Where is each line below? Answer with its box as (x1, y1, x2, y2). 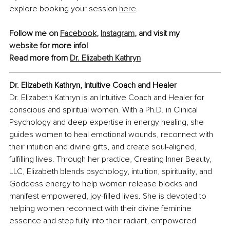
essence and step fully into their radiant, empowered (9, 216, 198, 226)
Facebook (60, 28, 97, 39)
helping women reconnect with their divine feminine (9, 203, 194, 214)
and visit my (137, 28, 182, 39)
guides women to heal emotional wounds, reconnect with (9, 129, 215, 140)
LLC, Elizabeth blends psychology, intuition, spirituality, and (9, 166, 214, 177)
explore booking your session (9, 4, 119, 14)
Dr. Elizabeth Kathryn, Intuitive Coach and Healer (9, 80, 177, 91)
